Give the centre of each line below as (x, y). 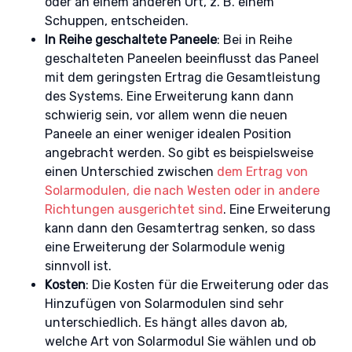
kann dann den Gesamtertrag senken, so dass (180, 228)
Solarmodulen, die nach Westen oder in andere (182, 191)
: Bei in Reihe (254, 40)
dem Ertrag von (262, 172)
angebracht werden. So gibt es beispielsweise (179, 153)
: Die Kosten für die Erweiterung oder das (207, 285)
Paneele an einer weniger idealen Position (168, 134)
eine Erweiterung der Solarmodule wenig (165, 247)
